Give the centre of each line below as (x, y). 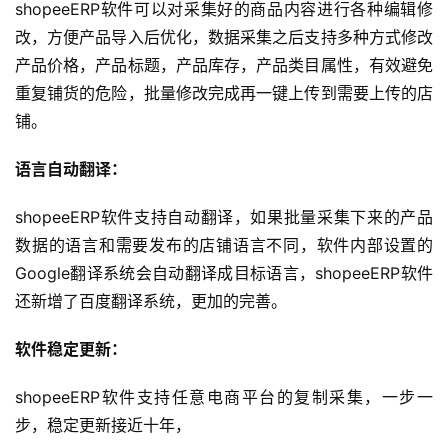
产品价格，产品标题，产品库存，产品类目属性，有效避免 (224, 65)
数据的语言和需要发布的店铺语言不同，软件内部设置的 (224, 245)
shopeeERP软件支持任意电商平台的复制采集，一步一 (224, 397)
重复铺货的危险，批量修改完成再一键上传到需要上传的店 (224, 93)
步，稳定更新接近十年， (103, 425)
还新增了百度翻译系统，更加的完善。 (151, 301)
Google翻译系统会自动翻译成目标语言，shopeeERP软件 (224, 273)
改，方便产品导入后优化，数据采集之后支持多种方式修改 (224, 37)
